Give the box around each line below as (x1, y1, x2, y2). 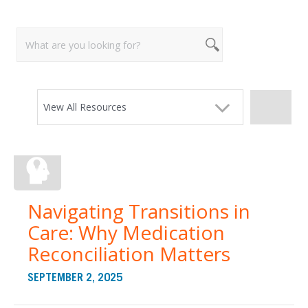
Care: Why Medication (27, 219, 225, 245)
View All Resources (43, 100, 126, 113)
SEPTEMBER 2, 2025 (27, 272, 122, 283)
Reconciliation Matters (27, 241, 230, 267)
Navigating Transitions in (27, 198, 250, 224)
